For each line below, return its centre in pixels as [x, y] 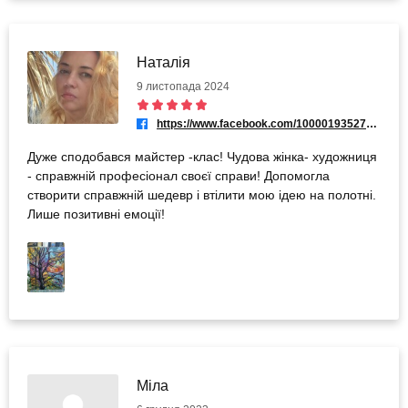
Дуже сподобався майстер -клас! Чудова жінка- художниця [202, 157]
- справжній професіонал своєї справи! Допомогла [178, 176]
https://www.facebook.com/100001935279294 [372, 124]
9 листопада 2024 [183, 87]
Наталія [163, 63]
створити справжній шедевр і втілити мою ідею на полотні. [202, 195]
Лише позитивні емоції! [96, 214]
